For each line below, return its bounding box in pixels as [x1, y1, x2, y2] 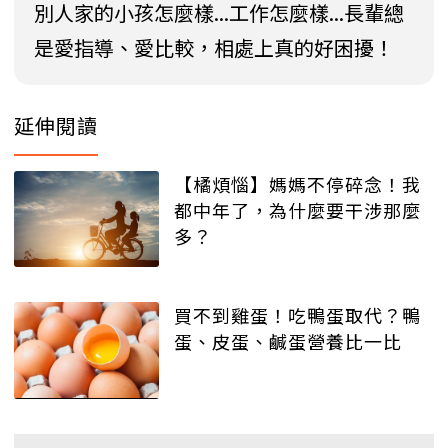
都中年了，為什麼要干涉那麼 [174, 196, 421, 223]
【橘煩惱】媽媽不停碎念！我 [174, 170, 421, 197]
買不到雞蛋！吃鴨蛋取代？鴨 [174, 302, 421, 329]
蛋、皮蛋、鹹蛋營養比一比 [174, 328, 402, 355]
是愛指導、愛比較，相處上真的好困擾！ [34, 32, 394, 62]
